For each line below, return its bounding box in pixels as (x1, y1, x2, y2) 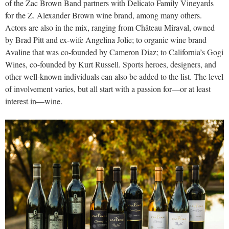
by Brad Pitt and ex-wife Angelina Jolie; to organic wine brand (5, 34, 207, 45)
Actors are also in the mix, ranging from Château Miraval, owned (5, 22, 215, 33)
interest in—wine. (5, 96, 62, 107)
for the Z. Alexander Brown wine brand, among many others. (5, 10, 202, 21)
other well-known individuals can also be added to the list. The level (5, 71, 223, 82)
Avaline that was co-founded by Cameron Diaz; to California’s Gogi (5, 47, 223, 58)
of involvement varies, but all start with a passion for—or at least (5, 83, 211, 95)
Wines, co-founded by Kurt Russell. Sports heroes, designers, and (5, 59, 216, 70)
